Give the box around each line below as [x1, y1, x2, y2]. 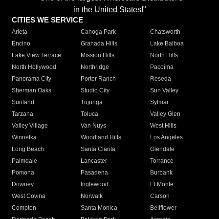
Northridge [81, 64, 109, 71]
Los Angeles [150, 134, 183, 141]
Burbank [150, 169, 173, 176]
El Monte [150, 181, 174, 188]
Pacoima [150, 64, 174, 71]
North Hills [150, 52, 178, 59]
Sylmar [150, 99, 169, 106]
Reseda [150, 75, 171, 83]
